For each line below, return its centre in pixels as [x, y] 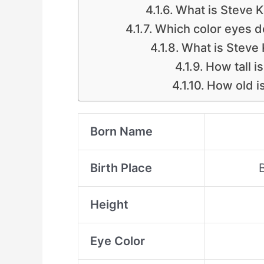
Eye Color [118, 241]
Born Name [121, 131]
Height [109, 204]
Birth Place [121, 168]
